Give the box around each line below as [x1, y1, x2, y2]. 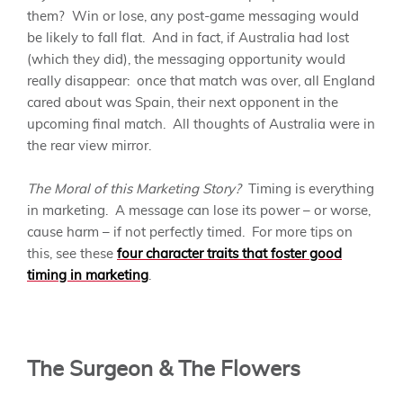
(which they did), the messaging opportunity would [27, 53, 345, 67]
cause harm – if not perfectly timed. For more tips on [27, 226, 353, 240]
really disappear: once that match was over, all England [27, 75, 375, 89]
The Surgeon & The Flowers [27, 359, 300, 381]
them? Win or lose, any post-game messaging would [27, 10, 359, 24]
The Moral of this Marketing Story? [27, 183, 241, 197]
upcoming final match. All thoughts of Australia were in [27, 118, 375, 132]
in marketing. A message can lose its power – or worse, [27, 204, 371, 219]
